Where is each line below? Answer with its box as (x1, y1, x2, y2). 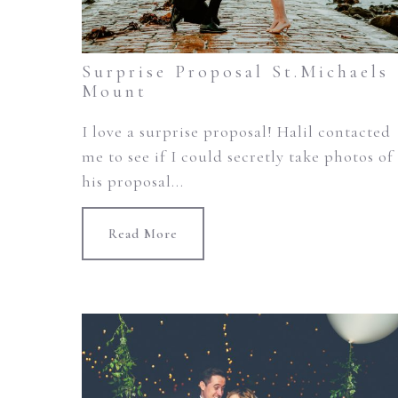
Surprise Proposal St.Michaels (82, 61, 389, 84)
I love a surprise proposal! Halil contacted (82, 122, 391, 142)
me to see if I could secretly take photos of (82, 147, 394, 167)
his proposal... (82, 171, 184, 192)
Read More (108, 226, 178, 243)
